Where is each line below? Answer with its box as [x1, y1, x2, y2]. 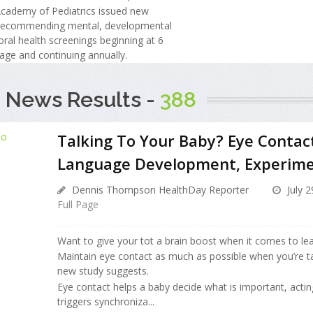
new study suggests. [57, 264, 149, 278]
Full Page [57, 197, 99, 211]
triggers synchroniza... [57, 294, 154, 308]
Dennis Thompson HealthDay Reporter [68, 182, 249, 196]
